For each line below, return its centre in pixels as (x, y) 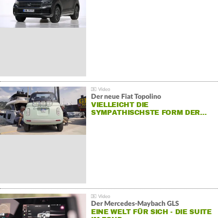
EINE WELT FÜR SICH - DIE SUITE (151, 212)
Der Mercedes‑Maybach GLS (135, 204)
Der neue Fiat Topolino (126, 97)
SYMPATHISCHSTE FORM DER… (149, 113)
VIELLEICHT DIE (120, 105)
